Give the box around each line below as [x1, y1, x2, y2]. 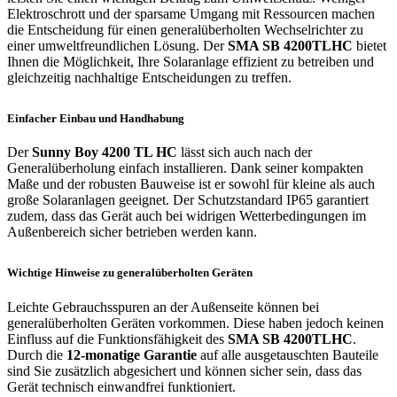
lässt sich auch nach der [177, 144, 312, 160]
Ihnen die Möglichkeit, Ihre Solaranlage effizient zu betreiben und [7, 53, 374, 69]
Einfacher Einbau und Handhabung [7, 111, 184, 125]
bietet [353, 37, 386, 53]
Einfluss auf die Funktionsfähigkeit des [7, 331, 228, 347]
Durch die [7, 347, 66, 363]
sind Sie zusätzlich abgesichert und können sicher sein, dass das [7, 363, 362, 379]
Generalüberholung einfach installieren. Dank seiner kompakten [7, 160, 363, 176]
